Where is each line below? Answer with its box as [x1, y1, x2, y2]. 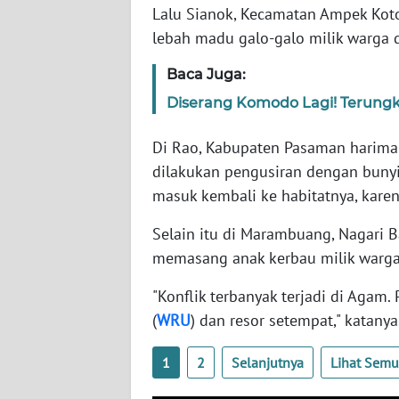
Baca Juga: [167, 66, 246, 84]
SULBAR [36, 362, 77, 379]
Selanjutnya [232, 354, 304, 372]
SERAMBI [36, 33, 84, 49]
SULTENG [36, 297, 85, 313]
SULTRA [36, 165, 76, 181]
